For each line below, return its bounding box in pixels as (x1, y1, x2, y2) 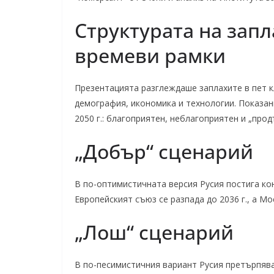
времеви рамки (75, 42, 226, 68)
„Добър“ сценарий (75, 138, 253, 165)
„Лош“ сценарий (75, 219, 234, 245)
